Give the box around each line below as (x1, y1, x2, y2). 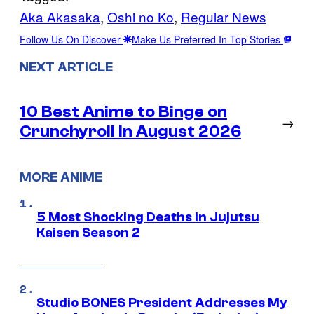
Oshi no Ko (107, 6, 174, 26)
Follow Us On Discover (20, 32, 123, 46)
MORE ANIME (20, 170, 102, 186)
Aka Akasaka (20, 6, 100, 26)
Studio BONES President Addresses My (36, 294, 287, 310)
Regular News (181, 6, 266, 26)
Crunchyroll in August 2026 (20, 122, 241, 142)
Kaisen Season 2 (36, 224, 140, 240)
